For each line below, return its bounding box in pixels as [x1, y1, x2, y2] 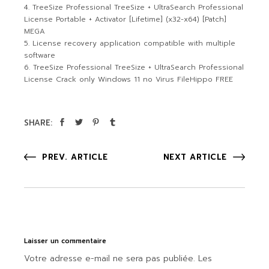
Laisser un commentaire [24, 236, 107, 246]
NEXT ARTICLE [163, 151, 227, 163]
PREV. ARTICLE [42, 151, 108, 163]
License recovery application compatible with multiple [32, 38, 236, 49]
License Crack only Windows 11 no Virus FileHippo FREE [24, 74, 234, 85]
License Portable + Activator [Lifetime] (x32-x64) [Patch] [24, 14, 227, 25]
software [24, 50, 56, 61]
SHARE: [24, 117, 53, 128]
